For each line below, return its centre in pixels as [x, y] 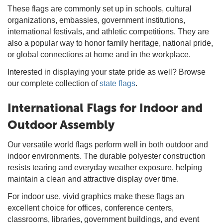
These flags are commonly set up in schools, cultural [100, 9]
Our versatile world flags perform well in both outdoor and [108, 145]
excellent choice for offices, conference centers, [91, 208]
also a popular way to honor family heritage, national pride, [110, 43]
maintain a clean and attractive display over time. [93, 179]
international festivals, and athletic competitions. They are [108, 32]
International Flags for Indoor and [105, 108]
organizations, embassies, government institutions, [96, 20]
